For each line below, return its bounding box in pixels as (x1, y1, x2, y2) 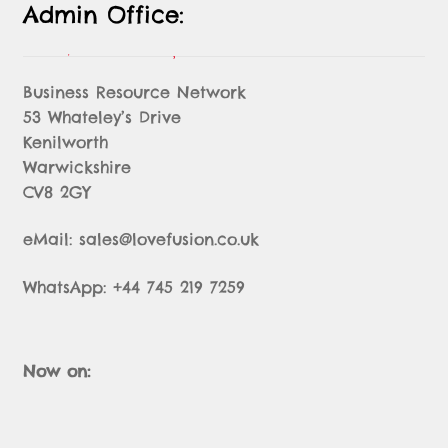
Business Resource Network (22, 81, 246, 102)
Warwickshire (22, 156, 131, 177)
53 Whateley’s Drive (22, 106, 181, 127)
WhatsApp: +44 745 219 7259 (22, 276, 245, 297)
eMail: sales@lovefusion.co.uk (22, 229, 259, 250)
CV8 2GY (22, 181, 91, 202)
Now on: (22, 361, 90, 382)
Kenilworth (22, 131, 108, 152)
